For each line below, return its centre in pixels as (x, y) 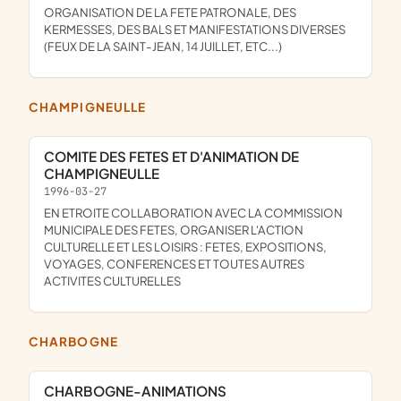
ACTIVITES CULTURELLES (112, 280)
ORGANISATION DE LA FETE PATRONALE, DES (49, 12)
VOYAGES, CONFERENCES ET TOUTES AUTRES (174, 263)
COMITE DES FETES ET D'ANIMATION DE (49, 156)
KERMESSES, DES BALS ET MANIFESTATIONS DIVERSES (195, 29)
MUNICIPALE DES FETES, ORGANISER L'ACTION (174, 229)
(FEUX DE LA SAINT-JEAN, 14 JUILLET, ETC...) (163, 46)
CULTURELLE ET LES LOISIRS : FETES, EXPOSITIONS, (185, 246)
